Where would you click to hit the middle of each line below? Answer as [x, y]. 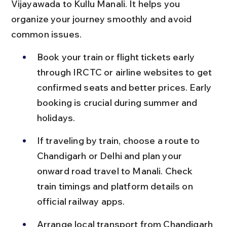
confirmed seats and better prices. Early [125, 87]
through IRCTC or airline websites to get [125, 72]
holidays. [56, 118]
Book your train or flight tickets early [117, 57]
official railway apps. [81, 201]
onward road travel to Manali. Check [116, 171]
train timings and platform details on [116, 186]
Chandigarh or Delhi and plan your [110, 156]
